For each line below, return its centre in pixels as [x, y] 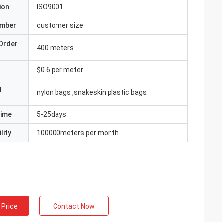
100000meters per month [78, 133]
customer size [60, 25]
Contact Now [74, 206]
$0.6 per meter [60, 70]
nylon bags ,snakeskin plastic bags [92, 92]
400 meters [55, 48]
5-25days [52, 114]
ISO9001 [50, 7]
